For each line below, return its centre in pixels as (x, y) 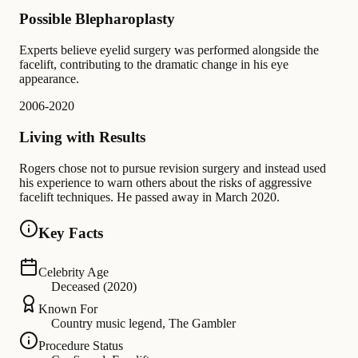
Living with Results (82, 137)
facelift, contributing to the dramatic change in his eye (154, 65)
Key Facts (71, 233)
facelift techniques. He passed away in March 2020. (149, 197)
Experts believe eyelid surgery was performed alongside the (169, 50)
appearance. (49, 79)
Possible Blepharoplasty (97, 19)
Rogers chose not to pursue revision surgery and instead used (173, 168)
